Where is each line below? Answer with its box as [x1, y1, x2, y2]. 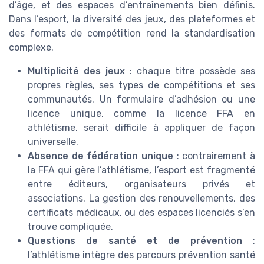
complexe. [9, 42, 54, 54]
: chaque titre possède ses [125, 65, 255, 77]
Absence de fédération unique [28, 150, 173, 162]
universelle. [28, 136, 78, 148]
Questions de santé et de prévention [28, 235, 242, 247]
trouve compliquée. [28, 221, 113, 233]
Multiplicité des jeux [28, 65, 125, 77]
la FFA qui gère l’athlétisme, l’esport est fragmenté [28, 164, 255, 176]
